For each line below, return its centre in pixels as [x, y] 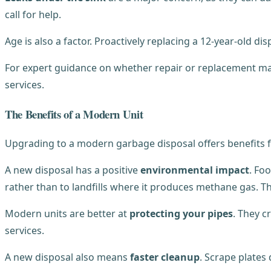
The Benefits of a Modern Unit [74, 114]
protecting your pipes [181, 214]
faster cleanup [165, 257]
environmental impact [195, 170]
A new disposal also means [67, 257]
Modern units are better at [67, 214]
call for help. [33, 14]
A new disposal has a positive [73, 170]
